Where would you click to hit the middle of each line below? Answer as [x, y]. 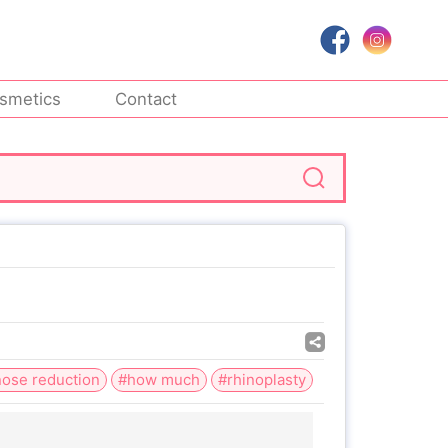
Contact [146, 99]
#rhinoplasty [262, 379]
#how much [159, 379]
